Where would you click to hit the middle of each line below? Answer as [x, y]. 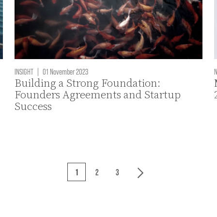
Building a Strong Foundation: [88, 83]
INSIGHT [24, 71]
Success [33, 106]
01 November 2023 [65, 71]
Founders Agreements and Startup [98, 94]
